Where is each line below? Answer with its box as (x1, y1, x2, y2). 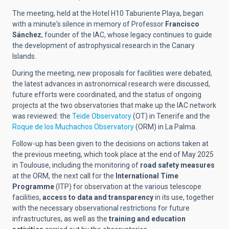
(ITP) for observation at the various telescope (54, 182, 201, 191)
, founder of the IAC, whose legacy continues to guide (41, 30, 212, 39)
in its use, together (153, 193, 214, 201)
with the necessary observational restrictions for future (12, 203, 190, 212)
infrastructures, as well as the (12, 214, 109, 223)
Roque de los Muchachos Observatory (12, 122, 134, 131)
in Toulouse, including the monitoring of (12, 161, 140, 169)
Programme (12, 182, 54, 191)
